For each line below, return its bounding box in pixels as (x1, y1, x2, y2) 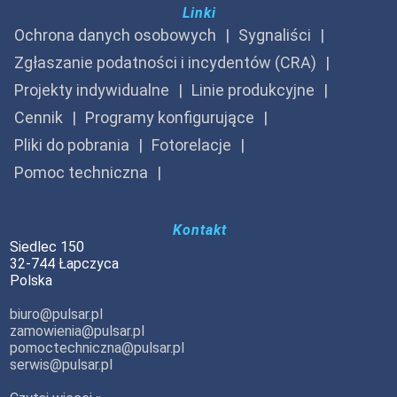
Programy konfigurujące (85, 108, 255, 128)
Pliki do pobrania (14, 136, 130, 155)
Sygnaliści (238, 26, 312, 45)
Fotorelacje (152, 136, 232, 155)
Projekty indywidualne (14, 81, 170, 100)
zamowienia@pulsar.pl (10, 323, 145, 340)
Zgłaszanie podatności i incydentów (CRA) (14, 53, 317, 73)
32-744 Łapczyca (10, 255, 120, 273)
